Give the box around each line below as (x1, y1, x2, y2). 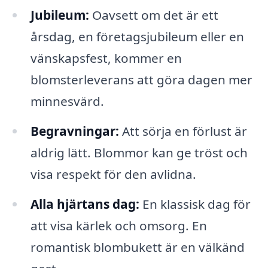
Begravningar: (30, 123, 119, 140)
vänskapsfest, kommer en (30, 50, 182, 67)
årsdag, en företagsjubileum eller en (30, 28, 244, 45)
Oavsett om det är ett (89, 7, 218, 24)
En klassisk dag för (139, 196, 251, 213)
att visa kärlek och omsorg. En (30, 217, 207, 234)
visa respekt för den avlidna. (30, 166, 196, 183)
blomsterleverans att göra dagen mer (30, 71, 252, 89)
